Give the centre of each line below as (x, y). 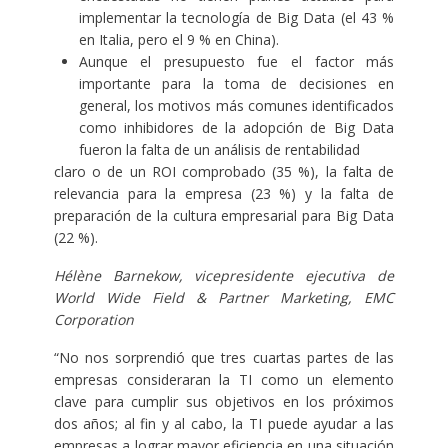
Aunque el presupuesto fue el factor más (236, 62)
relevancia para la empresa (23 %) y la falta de (224, 194)
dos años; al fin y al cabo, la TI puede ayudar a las (224, 424)
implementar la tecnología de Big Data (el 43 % (236, 18)
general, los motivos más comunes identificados (236, 106)
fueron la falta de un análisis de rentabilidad (219, 150)
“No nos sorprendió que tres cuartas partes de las (224, 358)
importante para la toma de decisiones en (236, 84)
